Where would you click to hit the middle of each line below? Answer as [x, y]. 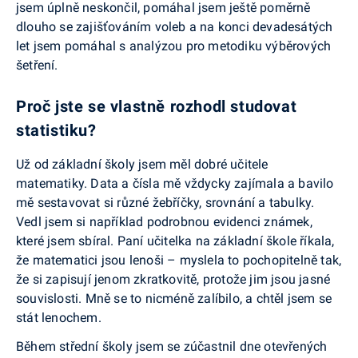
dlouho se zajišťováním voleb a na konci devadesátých [175, 26]
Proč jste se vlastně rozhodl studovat [157, 106]
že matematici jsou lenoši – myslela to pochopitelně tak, [179, 260]
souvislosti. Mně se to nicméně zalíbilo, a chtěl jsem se [174, 298]
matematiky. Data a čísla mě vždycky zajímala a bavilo [175, 183]
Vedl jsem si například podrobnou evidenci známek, [164, 221]
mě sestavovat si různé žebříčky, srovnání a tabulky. [165, 202]
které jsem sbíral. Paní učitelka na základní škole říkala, [175, 241]
